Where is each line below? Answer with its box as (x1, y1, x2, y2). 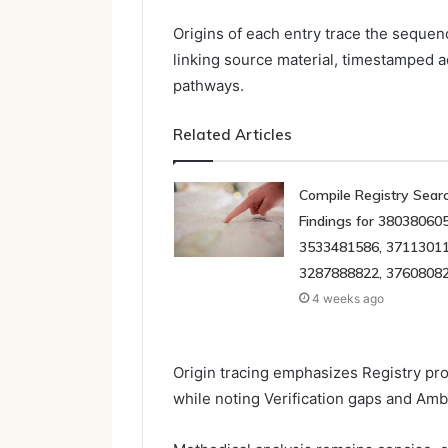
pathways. (173, 76, 244, 96)
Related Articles (173, 125, 292, 145)
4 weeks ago (311, 291, 384, 307)
